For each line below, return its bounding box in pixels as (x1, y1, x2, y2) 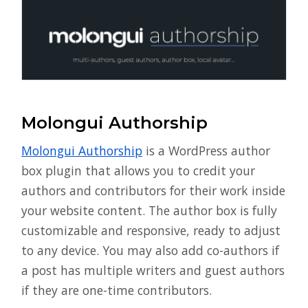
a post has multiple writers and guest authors (21, 261, 285, 278)
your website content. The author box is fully (21, 201, 277, 219)
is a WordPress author (142, 142, 270, 159)
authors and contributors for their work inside (21, 181, 285, 199)
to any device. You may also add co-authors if (21, 241, 279, 258)
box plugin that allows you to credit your (21, 162, 255, 179)
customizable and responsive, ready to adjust (21, 221, 280, 239)
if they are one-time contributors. (21, 281, 212, 298)
